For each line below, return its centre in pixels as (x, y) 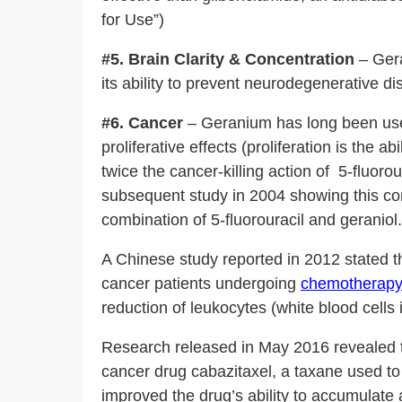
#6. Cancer (142, 123)
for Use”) (133, 20)
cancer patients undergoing (201, 284)
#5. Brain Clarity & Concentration (228, 59)
